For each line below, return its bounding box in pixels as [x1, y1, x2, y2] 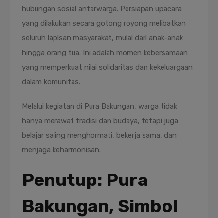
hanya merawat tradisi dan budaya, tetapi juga [22, 116, 178, 125]
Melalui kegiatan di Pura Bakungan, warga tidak [22, 102, 177, 110]
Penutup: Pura [22, 169, 148, 190]
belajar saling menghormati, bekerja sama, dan [22, 131, 177, 140]
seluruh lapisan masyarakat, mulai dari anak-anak [22, 34, 183, 42]
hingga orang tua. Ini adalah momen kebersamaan [22, 48, 188, 57]
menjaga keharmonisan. [22, 145, 101, 154]
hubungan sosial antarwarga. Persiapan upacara [22, 4, 182, 13]
